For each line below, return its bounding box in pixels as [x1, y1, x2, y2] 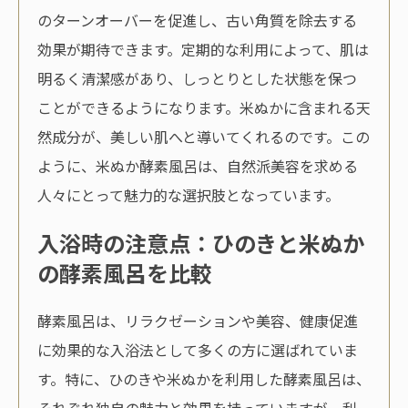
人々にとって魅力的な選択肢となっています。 [37, 184, 340, 207]
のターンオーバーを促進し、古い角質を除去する [37, 9, 357, 32]
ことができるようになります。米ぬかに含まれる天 [37, 97, 371, 119]
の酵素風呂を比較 [37, 257, 212, 290]
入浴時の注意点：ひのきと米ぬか [37, 227, 364, 260]
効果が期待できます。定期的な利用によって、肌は [37, 38, 369, 61]
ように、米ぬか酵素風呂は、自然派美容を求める [37, 155, 358, 178]
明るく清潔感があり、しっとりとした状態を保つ [37, 67, 357, 90]
